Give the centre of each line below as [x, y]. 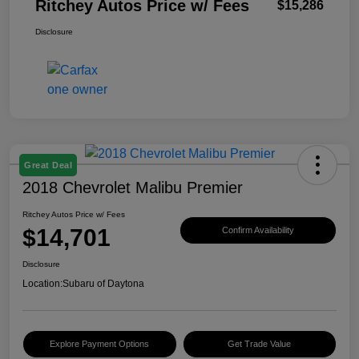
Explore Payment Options [100, 344]
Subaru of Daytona [103, 284]
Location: [42, 284]
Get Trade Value [260, 344]
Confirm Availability [258, 230]
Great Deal [48, 165]
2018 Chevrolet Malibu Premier [133, 188]
